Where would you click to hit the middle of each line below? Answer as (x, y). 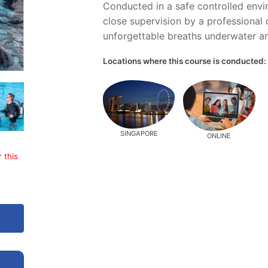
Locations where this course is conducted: (184, 61)
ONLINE (219, 136)
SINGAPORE (139, 133)
